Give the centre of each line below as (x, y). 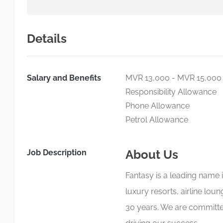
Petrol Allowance (157, 120)
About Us (152, 155)
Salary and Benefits (64, 78)
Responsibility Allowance (171, 92)
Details (47, 39)
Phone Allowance (157, 106)
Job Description (57, 153)
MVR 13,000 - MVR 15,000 (173, 78)
